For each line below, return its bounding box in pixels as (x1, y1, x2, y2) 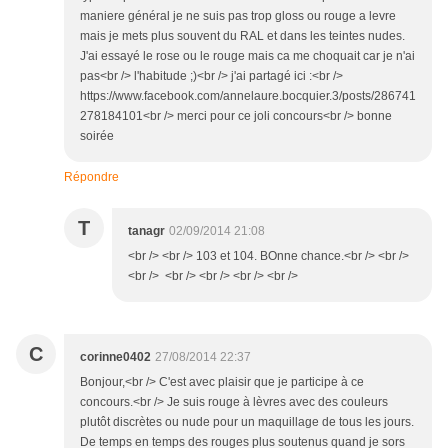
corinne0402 (80, 350, 151, 365)
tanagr (128, 224, 165, 239)
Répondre (64, 170, 119, 185)
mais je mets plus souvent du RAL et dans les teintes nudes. (80, 29, 405, 44)
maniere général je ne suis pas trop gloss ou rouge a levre (80, 9, 396, 24)
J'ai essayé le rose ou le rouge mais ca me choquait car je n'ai (80, 49, 415, 64)
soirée (80, 129, 114, 144)
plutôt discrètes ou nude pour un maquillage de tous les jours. (80, 415, 414, 430)
